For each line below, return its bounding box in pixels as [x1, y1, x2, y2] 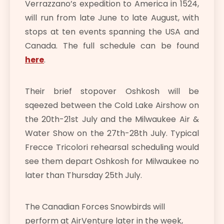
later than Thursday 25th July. [25, 169, 142, 181]
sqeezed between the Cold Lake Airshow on [25, 99, 199, 111]
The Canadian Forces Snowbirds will [25, 200, 165, 212]
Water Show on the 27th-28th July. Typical [25, 127, 199, 139]
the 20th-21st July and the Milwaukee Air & [25, 113, 199, 125]
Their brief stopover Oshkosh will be [25, 85, 199, 97]
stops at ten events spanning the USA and [25, 25, 199, 37]
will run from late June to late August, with [25, 11, 199, 23]
